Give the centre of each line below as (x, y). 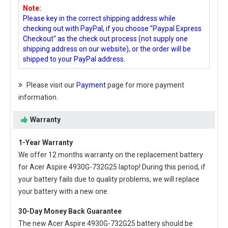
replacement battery (170, 154)
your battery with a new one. (64, 191)
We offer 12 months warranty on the (78, 154)
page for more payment (145, 85)
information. (38, 97)
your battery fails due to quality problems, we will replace (109, 179)
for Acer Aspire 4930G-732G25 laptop (79, 167)
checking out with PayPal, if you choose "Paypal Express (112, 28)
